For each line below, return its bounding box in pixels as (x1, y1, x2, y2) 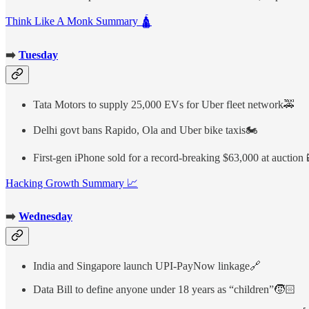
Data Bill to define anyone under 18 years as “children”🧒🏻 (33, 283, 296, 296)
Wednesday (19, 210, 72, 223)
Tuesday (19, 48, 58, 61)
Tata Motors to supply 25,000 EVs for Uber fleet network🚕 (33, 98, 295, 110)
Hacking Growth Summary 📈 (6, 177, 138, 189)
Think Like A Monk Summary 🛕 (6, 15, 152, 28)
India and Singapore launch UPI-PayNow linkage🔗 (33, 260, 261, 272)
